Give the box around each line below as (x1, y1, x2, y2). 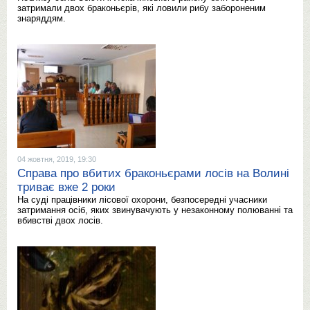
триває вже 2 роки (17, 181, 116, 194)
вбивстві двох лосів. (17, 215, 103, 226)
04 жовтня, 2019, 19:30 (17, 155, 96, 163)
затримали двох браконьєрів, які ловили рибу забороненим (17, 3, 266, 13)
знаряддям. (17, 13, 66, 24)
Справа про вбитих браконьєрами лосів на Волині (17, 167, 289, 180)
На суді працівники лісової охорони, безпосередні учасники (17, 194, 267, 205)
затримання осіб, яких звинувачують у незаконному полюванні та (17, 205, 293, 215)
